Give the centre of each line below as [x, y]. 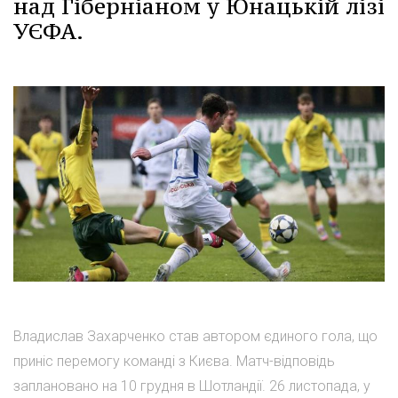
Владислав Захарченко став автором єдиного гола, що [195, 336]
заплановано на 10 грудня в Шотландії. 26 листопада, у [192, 386]
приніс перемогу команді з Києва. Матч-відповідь [174, 361]
